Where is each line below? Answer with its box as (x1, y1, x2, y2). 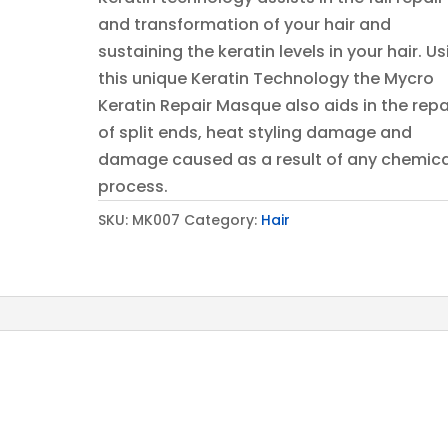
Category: (184, 209, 262, 230)
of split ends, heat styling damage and (98, 120, 413, 144)
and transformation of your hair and (98, 12, 392, 36)
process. (98, 174, 169, 198)
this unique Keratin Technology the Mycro (98, 66, 435, 90)
